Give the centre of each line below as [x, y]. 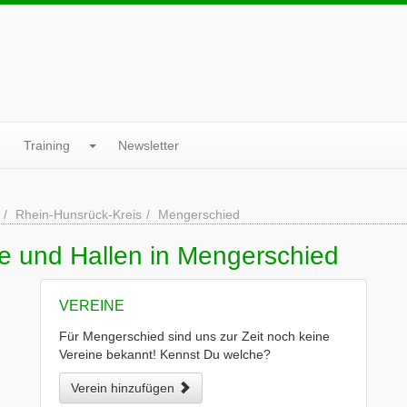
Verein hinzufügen [124, 388]
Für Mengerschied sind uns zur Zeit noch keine [194, 336]
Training [47, 145]
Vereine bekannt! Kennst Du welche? [165, 354]
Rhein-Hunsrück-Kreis [79, 214]
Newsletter [149, 145]
